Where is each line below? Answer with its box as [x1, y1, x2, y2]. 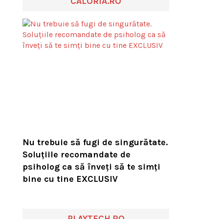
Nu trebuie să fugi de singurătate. [22, 136, 168, 148]
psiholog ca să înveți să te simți [22, 161, 160, 172]
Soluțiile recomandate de [22, 149, 131, 160]
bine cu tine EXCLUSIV [22, 173, 118, 184]
